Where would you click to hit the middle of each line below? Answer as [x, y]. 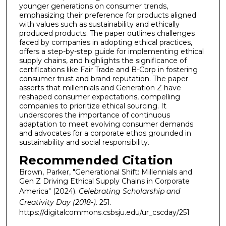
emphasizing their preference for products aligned [107, 15]
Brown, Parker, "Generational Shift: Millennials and [105, 172]
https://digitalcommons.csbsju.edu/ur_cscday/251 [104, 213]
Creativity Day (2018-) [57, 203]
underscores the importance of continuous [94, 115]
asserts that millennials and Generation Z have [100, 88]
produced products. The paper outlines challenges [107, 33]
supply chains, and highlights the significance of [103, 60]
